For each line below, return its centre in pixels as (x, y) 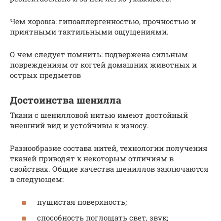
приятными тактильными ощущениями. (89, 31)
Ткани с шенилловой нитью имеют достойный (99, 115)
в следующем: (37, 179)
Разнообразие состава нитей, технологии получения (109, 148)
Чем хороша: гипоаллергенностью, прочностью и (103, 21)
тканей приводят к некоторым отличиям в (92, 158)
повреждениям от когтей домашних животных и (103, 64)
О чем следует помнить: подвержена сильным (99, 54)
